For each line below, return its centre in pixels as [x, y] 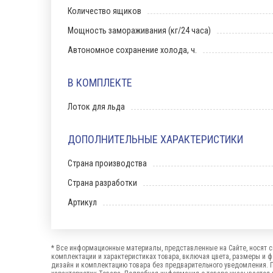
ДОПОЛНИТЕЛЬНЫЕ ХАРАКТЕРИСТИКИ [155, 139]
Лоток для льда [96, 107]
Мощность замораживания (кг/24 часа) [139, 30]
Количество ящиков [105, 11]
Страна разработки [102, 183]
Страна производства [107, 163]
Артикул [82, 202]
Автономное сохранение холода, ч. [132, 50]
